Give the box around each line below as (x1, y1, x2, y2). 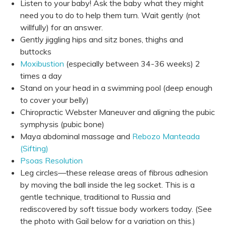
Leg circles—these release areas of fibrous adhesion (20, 167, 208, 178)
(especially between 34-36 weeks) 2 (66, 58, 200, 69)
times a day (20, 70, 62, 81)
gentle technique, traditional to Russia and (20, 191, 171, 202)
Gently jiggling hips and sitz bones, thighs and (20, 34, 183, 44)
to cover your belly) (20, 94, 89, 105)
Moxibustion (20, 58, 64, 69)
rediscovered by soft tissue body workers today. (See (20, 203, 212, 214)
